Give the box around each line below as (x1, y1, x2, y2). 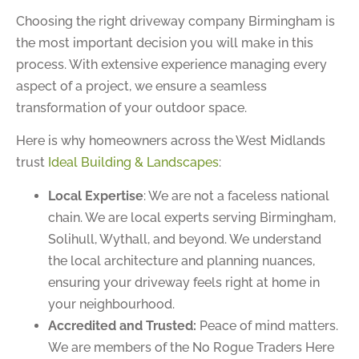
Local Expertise (48, 188, 143, 204)
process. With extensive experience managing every (16, 56, 327, 72)
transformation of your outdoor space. (16, 99, 247, 115)
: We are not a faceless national (143, 188, 329, 204)
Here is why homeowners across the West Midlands (16, 133, 325, 149)
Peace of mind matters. (196, 317, 338, 333)
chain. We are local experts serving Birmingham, (48, 209, 336, 225)
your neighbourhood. (48, 296, 175, 312)
